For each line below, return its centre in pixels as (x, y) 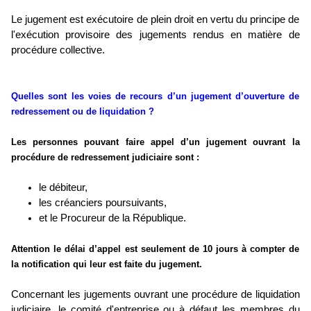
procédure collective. (58, 50)
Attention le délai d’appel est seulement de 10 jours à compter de (155, 249)
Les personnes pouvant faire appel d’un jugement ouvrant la (155, 142)
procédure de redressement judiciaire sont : (105, 158)
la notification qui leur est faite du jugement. (107, 264)
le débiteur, (63, 188)
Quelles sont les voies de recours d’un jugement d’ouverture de (155, 96)
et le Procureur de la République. (112, 218)
